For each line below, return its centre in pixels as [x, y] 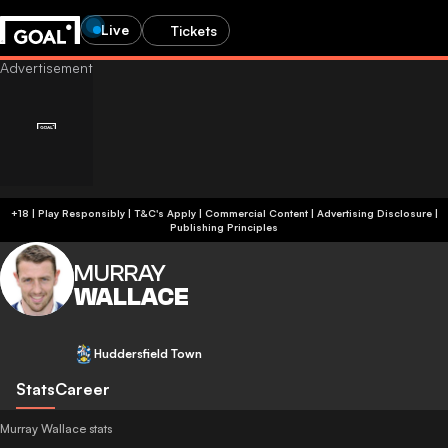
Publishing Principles [224, 227]
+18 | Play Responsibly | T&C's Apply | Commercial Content [220, 213]
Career [82, 389]
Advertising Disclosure [374, 213]
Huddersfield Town [148, 353]
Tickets [194, 30]
